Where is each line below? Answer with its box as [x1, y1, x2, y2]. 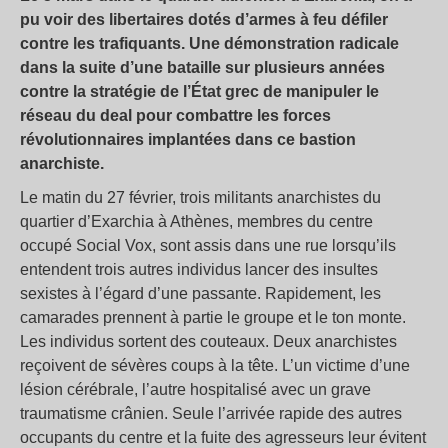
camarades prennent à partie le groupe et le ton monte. [20, 309, 406, 326]
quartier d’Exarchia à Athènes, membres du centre [20, 213, 373, 230]
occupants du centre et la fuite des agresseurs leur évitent [20, 429, 426, 446]
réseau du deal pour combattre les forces [20, 107, 331, 124]
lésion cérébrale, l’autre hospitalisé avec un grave [20, 381, 371, 398]
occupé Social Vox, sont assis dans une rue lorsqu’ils [20, 237, 396, 254]
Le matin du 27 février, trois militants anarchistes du [20, 189, 381, 206]
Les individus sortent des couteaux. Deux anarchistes [20, 333, 397, 350]
